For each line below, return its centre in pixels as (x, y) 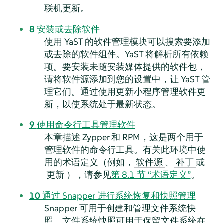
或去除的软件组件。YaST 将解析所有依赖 (126, 54)
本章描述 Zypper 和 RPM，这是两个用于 (123, 137)
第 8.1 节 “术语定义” (151, 174)
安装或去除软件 (68, 29)
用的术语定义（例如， (89, 162)
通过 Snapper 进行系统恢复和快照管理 (119, 195)
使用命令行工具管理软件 (86, 124)
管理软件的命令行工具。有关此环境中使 (125, 149)
